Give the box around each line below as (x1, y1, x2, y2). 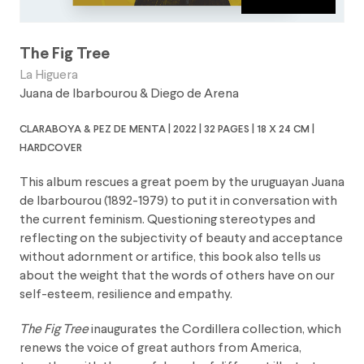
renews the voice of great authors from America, (19, 341, 301, 355)
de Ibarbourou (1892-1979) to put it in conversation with (19, 194, 337, 208)
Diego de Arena (150, 88, 239, 101)
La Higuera (19, 69, 78, 82)
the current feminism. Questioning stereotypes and (19, 213, 315, 227)
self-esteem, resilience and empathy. (19, 288, 232, 301)
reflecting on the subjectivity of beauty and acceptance (19, 232, 343, 245)
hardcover (19, 141, 82, 154)
